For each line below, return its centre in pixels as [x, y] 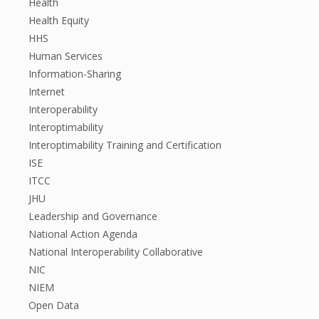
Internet [47, 91]
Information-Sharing [75, 74]
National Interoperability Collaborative [116, 252]
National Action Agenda [83, 234]
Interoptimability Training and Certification [125, 145]
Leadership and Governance [93, 216]
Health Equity [59, 20]
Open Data [54, 305]
